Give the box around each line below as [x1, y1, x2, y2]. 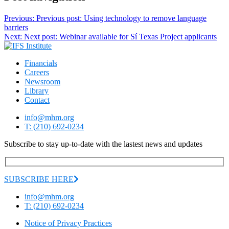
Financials [25, 58, 57, 67]
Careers [25, 67, 49, 77]
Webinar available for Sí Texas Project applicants [59, 32, 217, 41]
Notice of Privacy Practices [25, 219, 112, 228]
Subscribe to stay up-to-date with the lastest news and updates [4, 139, 202, 148]
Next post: [24, 32, 57, 41]
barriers [4, 22, 28, 32]
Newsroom [25, 77, 60, 86]
